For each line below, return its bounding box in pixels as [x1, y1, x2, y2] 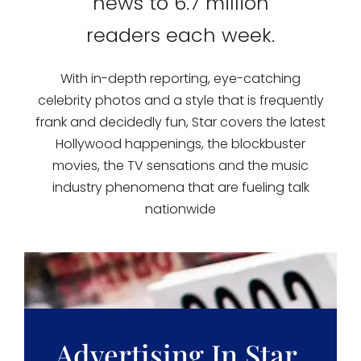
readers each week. [86, 22, 275, 48]
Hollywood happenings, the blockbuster [56, 135, 305, 153]
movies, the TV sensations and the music [52, 156, 309, 175]
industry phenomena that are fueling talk [52, 178, 309, 197]
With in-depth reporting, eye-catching [60, 69, 301, 88]
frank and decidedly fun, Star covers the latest [35, 113, 326, 131]
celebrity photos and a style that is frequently [37, 91, 324, 110]
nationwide [145, 200, 216, 218]
